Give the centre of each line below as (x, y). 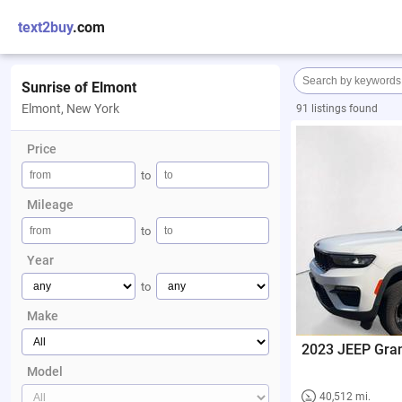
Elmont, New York (70, 109)
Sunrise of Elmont (79, 87)
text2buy (45, 27)
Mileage (50, 205)
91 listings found (337, 109)
